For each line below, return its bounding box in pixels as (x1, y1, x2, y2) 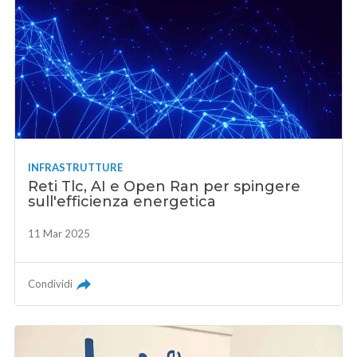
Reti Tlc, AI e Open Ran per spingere (28, 177, 301, 195)
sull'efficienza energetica (28, 192, 217, 210)
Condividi (28, 277, 73, 290)
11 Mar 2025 (28, 226, 91, 240)
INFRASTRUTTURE (28, 160, 124, 174)
